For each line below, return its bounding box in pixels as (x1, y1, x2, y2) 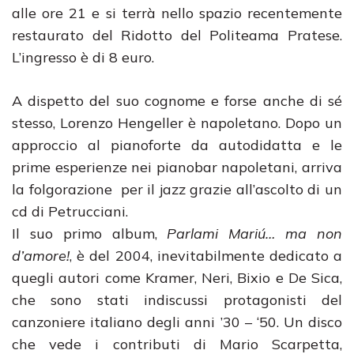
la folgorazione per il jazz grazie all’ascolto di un (12, 180, 342, 198)
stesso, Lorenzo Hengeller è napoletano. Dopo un (12, 114, 342, 132)
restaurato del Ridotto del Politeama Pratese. (12, 26, 342, 44)
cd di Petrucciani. (12, 202, 128, 220)
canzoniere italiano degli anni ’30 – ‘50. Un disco (12, 313, 342, 331)
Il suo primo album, (12, 224, 168, 243)
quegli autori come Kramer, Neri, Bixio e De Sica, (12, 269, 342, 287)
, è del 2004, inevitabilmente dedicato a (70, 247, 342, 265)
